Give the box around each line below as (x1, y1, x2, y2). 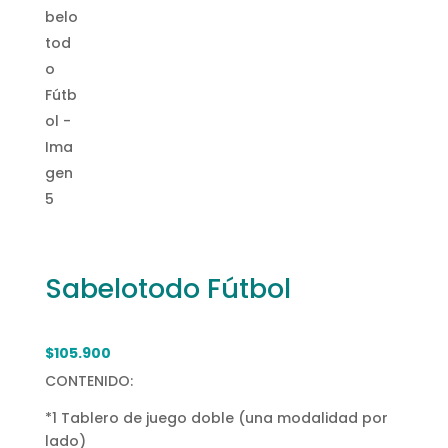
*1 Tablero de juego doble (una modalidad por (44, 407, 388, 428)
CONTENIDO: (44, 370, 133, 391)
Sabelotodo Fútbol (44, 270, 291, 308)
